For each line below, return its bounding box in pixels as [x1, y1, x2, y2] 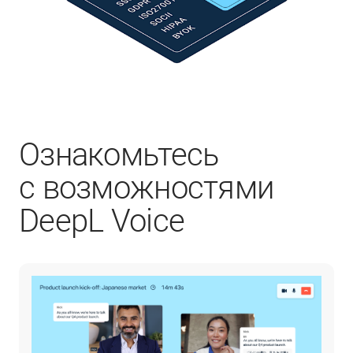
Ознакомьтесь [19, 136, 219, 173]
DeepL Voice [19, 203, 185, 240]
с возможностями [19, 169, 274, 206]
